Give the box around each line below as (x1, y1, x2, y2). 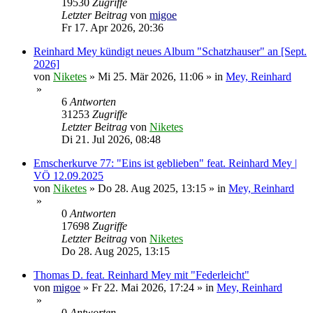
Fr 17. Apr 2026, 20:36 (61, 22, 163, 34)
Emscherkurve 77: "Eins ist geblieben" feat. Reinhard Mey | (34, 157, 297, 170)
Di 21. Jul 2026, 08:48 (61, 133, 161, 146)
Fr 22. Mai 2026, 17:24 (92, 282, 194, 294)
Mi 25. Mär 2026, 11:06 (98, 71, 203, 83)
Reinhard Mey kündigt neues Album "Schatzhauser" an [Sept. (34, 45, 307, 58)
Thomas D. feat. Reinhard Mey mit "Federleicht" (34, 269, 249, 282)
